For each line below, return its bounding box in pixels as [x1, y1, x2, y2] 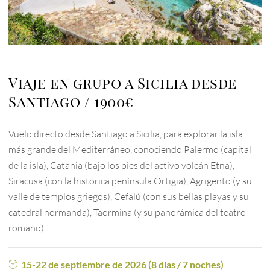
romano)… [8, 222, 51, 234]
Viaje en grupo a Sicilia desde [8, 73, 237, 93]
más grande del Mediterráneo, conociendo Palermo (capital [8, 143, 252, 156]
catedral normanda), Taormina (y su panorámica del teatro [8, 206, 246, 219]
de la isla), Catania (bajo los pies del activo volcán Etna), [8, 159, 235, 172]
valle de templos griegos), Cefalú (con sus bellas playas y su [8, 190, 250, 203]
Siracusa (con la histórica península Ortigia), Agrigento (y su [8, 175, 253, 187]
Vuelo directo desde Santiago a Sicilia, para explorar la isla [8, 128, 243, 140]
